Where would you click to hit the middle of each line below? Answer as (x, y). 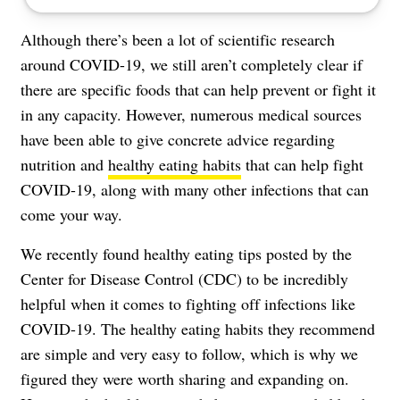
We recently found (82, 253)
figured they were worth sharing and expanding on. (185, 378)
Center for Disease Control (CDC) (131, 278)
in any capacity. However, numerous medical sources (191, 114)
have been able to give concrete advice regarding (178, 139)
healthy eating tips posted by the (248, 253)
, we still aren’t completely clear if (252, 64)
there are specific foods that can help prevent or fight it (198, 89)
